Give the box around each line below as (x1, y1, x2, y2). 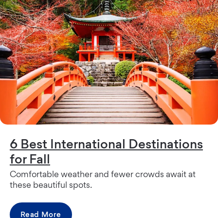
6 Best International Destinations (10, 135, 203, 151)
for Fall (10, 150, 50, 166)
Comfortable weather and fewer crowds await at (10, 168, 196, 179)
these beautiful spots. (10, 179, 92, 190)
